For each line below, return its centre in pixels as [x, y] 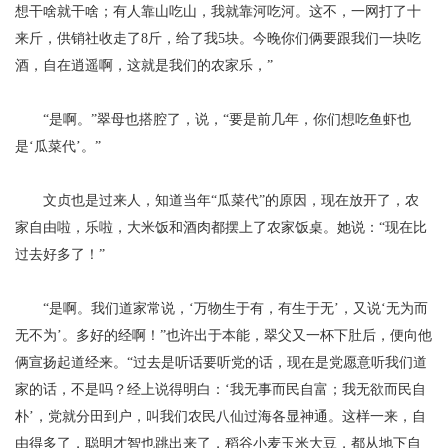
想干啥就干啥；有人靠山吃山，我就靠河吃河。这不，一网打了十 [218, 11]
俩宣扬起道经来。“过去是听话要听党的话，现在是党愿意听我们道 [221, 362]
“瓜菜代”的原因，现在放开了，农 [315, 200]
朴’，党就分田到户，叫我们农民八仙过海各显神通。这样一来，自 [220, 416]
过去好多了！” [60, 254]
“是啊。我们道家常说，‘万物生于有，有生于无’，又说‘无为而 [236, 308]
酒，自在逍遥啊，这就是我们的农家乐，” [144, 65]
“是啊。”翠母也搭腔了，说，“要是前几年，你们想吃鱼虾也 [227, 119]
